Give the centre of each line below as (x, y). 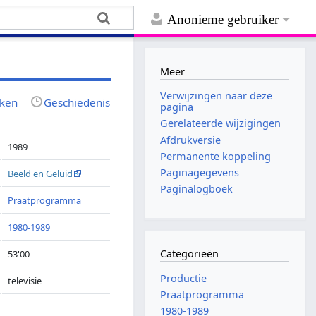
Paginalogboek (197, 189)
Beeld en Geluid (41, 173)
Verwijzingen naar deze (217, 96)
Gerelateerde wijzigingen (221, 123)
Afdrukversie (191, 140)
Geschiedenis (77, 102)
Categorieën (190, 254)
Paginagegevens (200, 172)
